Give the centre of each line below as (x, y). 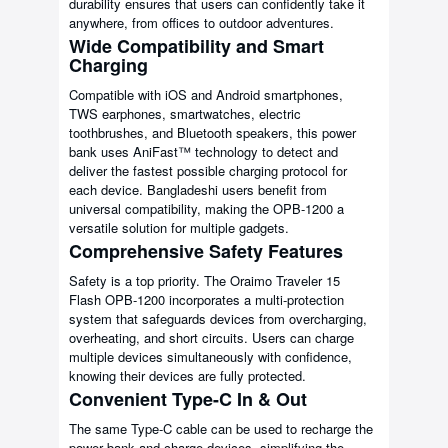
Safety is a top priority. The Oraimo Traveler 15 (204, 281)
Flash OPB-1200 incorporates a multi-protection (206, 300)
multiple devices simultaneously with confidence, (210, 357)
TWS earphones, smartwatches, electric (185, 114)
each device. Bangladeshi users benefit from (198, 190)
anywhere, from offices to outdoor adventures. (201, 23)
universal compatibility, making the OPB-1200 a (206, 209)
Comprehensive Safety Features (206, 251)
